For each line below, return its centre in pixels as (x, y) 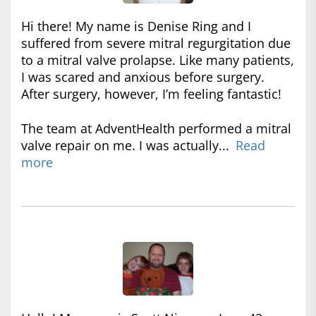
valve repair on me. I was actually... (125, 146)
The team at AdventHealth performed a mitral (156, 129)
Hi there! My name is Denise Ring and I (136, 26)
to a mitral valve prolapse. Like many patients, (158, 60)
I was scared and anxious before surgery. (143, 77)
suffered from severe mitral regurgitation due (156, 43)
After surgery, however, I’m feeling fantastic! (151, 94)
